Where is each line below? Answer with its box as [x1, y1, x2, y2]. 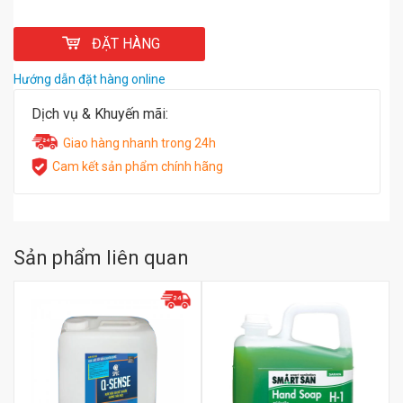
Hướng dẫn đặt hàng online [13, 72, 166, 86]
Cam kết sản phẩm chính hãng [52, 159, 223, 174]
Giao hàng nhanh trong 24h [63, 136, 216, 150]
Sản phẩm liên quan [13, 246, 189, 269]
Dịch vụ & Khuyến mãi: [31, 105, 168, 122]
